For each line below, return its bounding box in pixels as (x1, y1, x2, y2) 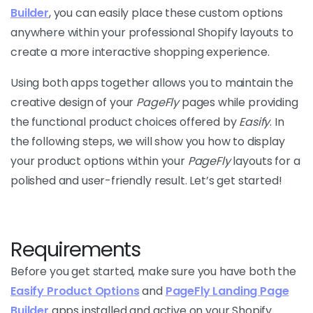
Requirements (10, 235, 141, 263)
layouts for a (230, 153, 300, 169)
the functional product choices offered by (10, 114, 240, 130)
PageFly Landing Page (165, 283, 289, 299)
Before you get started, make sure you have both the (10, 263, 296, 279)
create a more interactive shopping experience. (10, 44, 270, 60)
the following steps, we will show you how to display (10, 133, 285, 150)
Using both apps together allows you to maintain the (10, 75, 293, 91)
